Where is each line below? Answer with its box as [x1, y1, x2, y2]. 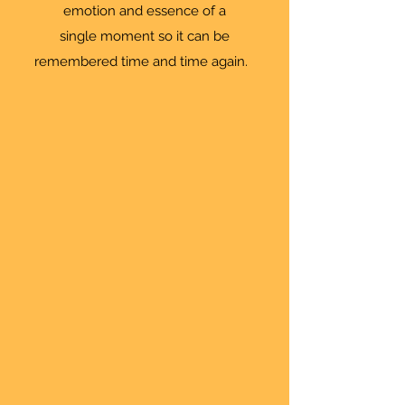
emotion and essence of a [63, 3, 226, 19]
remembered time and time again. [34, 53, 255, 70]
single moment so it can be [60, 28, 230, 44]
